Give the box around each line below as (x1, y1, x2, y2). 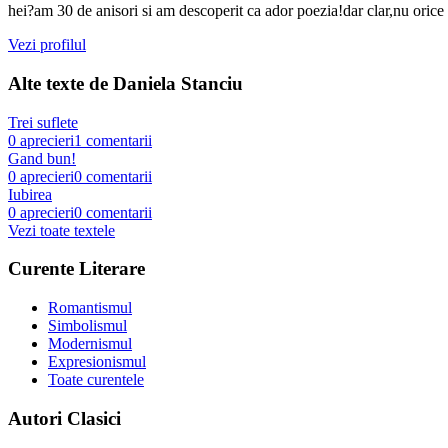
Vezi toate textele (8, 221, 115, 239)
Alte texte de (8, 72, 113, 94)
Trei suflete (8, 113, 78, 131)
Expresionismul (48, 353, 146, 371)
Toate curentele (48, 371, 144, 389)
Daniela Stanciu (113, 72, 243, 94)
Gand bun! (8, 149, 76, 167)
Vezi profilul (8, 36, 86, 54)
